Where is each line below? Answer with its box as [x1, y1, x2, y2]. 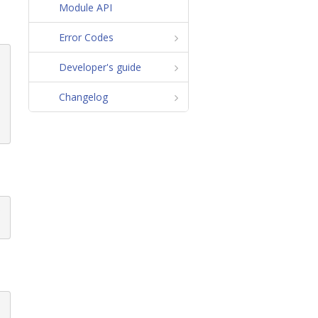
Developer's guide [58, 60, 141, 74]
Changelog [58, 89, 108, 104]
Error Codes [58, 30, 114, 44]
